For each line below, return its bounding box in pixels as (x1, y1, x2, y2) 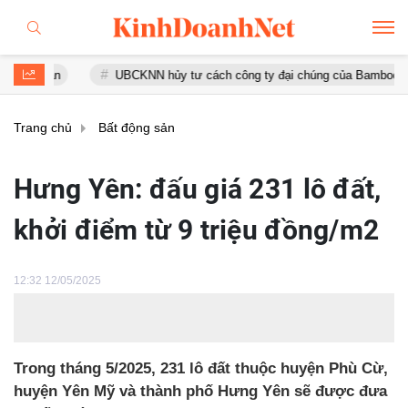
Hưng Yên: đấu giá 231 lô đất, (14, 173, 382, 205)
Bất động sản (98, 120, 175, 135)
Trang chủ (14, 120, 72, 135)
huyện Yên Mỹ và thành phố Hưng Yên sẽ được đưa (14, 382, 387, 400)
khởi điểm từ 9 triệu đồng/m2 (14, 214, 380, 246)
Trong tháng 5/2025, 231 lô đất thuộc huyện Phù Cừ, (14, 360, 388, 377)
